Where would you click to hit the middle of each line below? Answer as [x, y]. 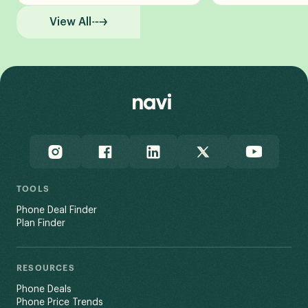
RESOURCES [46, 268]
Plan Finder [41, 223]
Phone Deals [44, 289]
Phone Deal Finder [57, 210]
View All [70, 22]
